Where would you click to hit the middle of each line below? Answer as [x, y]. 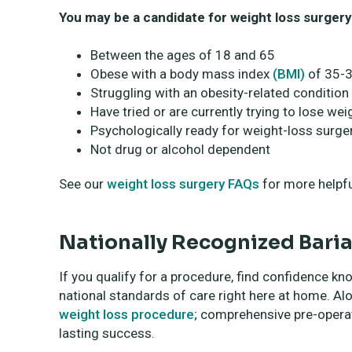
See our [83, 184]
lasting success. [107, 334]
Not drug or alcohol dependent [180, 150]
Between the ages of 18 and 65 [183, 55]
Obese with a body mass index [181, 74]
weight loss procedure [126, 315]
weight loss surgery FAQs [183, 184]
